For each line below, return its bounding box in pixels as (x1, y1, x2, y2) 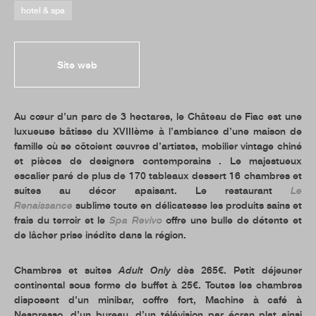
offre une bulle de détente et (162, 214, 303, 226)
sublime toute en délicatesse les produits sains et (73, 199, 302, 211)
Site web (56, 59, 97, 71)
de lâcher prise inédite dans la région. (14, 229, 186, 241)
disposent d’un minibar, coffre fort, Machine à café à (14, 293, 302, 305)
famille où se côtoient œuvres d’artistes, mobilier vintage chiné (14, 140, 302, 152)
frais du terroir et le (14, 214, 109, 226)
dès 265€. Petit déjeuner (170, 264, 302, 276)
